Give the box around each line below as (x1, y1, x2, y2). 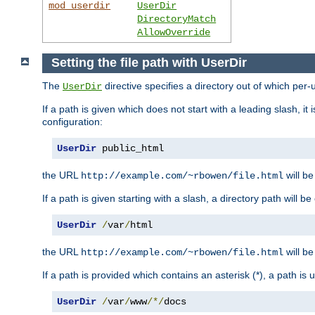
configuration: (42, 116, 103, 128)
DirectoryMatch (137, 13, 217, 25)
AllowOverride (137, 26, 211, 38)
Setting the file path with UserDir (51, 56, 247, 70)
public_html (96, 143, 164, 155)
